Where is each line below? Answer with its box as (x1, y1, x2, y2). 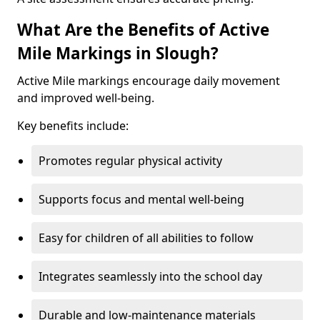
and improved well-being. (17, 90, 154, 106)
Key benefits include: (17, 118, 129, 134)
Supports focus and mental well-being (39, 191, 244, 207)
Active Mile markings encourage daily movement (17, 73, 280, 89)
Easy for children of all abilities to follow (39, 230, 254, 246)
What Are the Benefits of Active (17, 19, 269, 41)
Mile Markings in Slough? (17, 42, 219, 64)
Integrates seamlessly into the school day (39, 269, 262, 284)
